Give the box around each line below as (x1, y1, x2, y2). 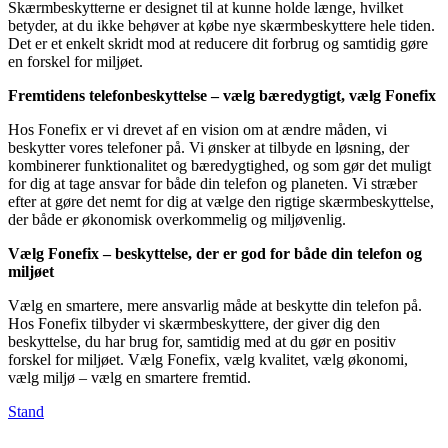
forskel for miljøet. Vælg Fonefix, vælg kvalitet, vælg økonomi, (8, 350, 408, 368)
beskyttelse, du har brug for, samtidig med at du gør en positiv (8, 332, 396, 350)
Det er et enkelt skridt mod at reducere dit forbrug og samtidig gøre (8, 34, 428, 52)
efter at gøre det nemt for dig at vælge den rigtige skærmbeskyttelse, (8, 192, 434, 210)
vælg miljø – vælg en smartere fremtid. (8, 368, 251, 386)
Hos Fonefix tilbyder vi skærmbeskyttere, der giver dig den (8, 314, 380, 332)
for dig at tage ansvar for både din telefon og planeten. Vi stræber (8, 174, 417, 192)
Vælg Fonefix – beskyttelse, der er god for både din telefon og (8, 244, 422, 262)
